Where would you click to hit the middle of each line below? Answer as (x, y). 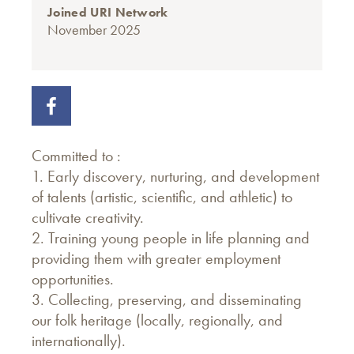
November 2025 (94, 30)
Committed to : (76, 156)
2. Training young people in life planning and (171, 238)
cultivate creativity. (88, 217)
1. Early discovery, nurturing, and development (175, 176)
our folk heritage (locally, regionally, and (157, 320)
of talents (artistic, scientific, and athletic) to (162, 197)
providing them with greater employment (156, 258)
